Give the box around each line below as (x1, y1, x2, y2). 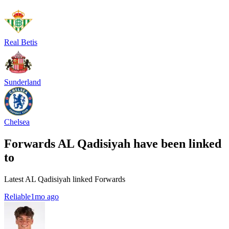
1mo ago (31, 192, 59, 201)
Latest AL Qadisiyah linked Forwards (4, 174, 125, 184)
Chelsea (4, 117, 30, 126)
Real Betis (4, 37, 37, 47)
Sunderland (4, 77, 41, 86)
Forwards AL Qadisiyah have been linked (4, 136, 221, 150)
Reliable (4, 192, 31, 201)
